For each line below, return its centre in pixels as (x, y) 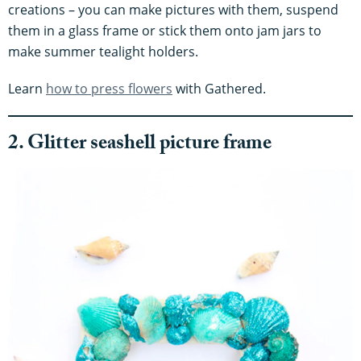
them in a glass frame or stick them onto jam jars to (165, 31)
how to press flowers (109, 89)
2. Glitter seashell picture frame (140, 146)
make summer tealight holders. (103, 52)
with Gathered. (219, 89)
